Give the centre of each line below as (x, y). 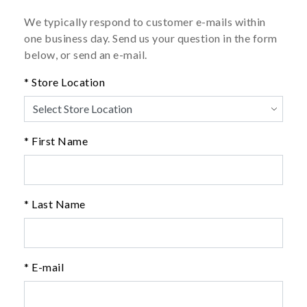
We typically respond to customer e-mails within (145, 22)
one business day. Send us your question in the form (151, 38)
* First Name (56, 141)
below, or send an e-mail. (86, 55)
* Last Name (55, 204)
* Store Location (64, 82)
